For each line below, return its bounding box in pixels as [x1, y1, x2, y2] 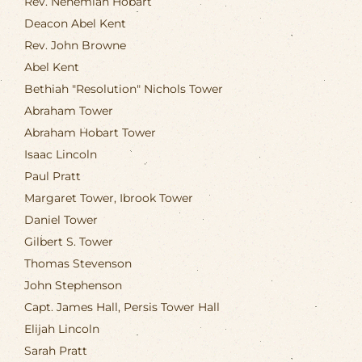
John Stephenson [24, 277, 122, 293]
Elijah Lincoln [24, 321, 99, 336]
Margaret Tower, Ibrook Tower [24, 190, 193, 205]
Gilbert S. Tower [24, 234, 113, 249]
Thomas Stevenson [24, 255, 132, 271]
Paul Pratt [24, 168, 81, 183]
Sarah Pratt [24, 343, 87, 358]
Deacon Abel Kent [24, 15, 126, 31]
